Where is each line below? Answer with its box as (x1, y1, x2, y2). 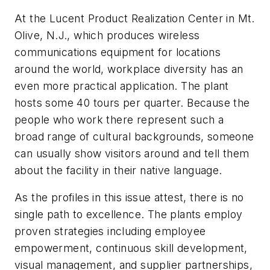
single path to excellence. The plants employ (14, 208, 243, 221)
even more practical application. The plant (14, 79, 229, 92)
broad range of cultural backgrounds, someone (14, 130, 254, 143)
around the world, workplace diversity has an (14, 62, 243, 75)
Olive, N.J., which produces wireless (14, 28, 200, 42)
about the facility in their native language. (14, 163, 222, 177)
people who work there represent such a (14, 113, 224, 126)
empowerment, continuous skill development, (14, 242, 248, 255)
